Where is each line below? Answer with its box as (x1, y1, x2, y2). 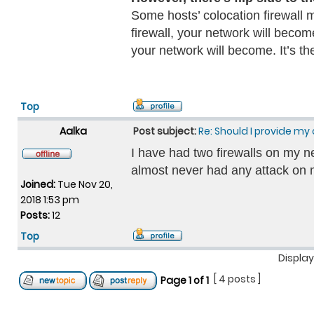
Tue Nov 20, (55, 177, 113, 191)
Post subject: (133, 124, 196, 138)
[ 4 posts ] (212, 272, 263, 286)
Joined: (20, 177, 55, 191)
